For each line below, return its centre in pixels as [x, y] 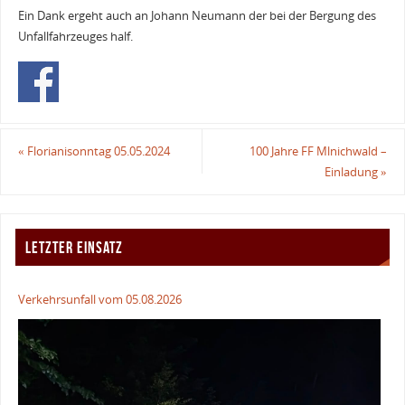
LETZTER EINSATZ [75, 247]
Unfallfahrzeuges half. [75, 36]
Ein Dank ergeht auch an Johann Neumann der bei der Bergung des [197, 15]
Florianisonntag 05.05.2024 [97, 151]
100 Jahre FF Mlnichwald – [319, 151]
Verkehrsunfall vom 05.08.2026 [100, 300]
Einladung [353, 172]
